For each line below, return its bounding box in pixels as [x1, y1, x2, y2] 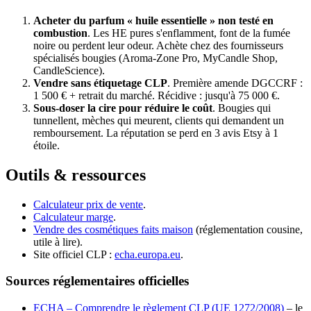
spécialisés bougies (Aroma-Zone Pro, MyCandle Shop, [33, 51, 278, 64]
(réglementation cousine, [193, 223, 303, 235]
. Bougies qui [212, 101, 271, 114]
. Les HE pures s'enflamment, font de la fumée [87, 26, 290, 39]
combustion [33, 26, 87, 39]
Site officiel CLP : [33, 248, 115, 260]
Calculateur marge [33, 210, 113, 223]
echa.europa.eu [115, 248, 180, 260]
